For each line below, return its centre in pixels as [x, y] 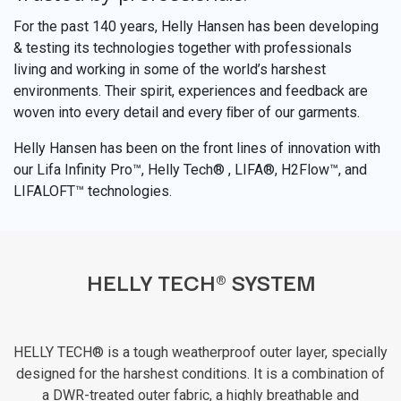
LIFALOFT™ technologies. [93, 192]
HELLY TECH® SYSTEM [200, 282]
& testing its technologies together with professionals [183, 48]
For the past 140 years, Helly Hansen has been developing [196, 27]
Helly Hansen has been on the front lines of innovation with [197, 149]
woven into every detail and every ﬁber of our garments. [187, 113]
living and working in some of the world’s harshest [170, 70]
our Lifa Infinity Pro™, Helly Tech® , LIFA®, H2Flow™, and [190, 170]
